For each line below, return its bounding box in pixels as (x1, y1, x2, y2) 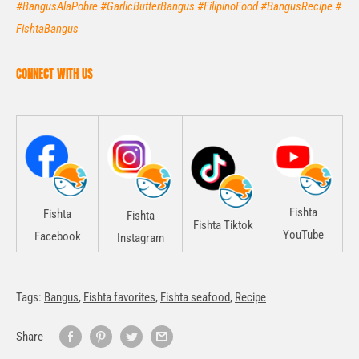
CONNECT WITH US (16, 64, 93, 83)
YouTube (283, 228, 324, 243)
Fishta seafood (160, 290, 230, 305)
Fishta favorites (83, 290, 155, 305)
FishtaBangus (16, 21, 79, 36)
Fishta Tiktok (193, 218, 253, 233)
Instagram (116, 231, 164, 246)
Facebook (34, 229, 81, 244)
